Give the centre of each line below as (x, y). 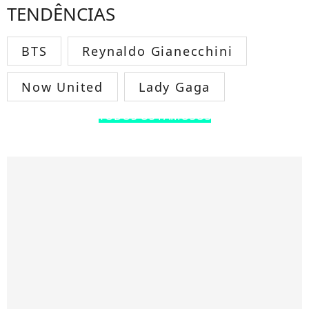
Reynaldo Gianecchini (158, 51)
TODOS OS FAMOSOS (154, 116)
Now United (62, 87)
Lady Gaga (175, 87)
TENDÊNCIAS (61, 14)
